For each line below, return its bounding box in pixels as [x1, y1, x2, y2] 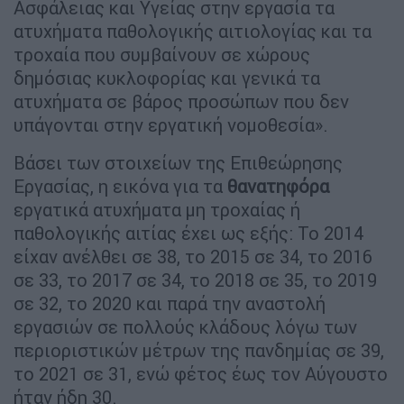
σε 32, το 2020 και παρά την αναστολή [14, 291, 326, 315]
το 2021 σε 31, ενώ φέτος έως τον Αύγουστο [14, 362, 388, 385]
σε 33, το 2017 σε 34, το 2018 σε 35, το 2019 [14, 268, 377, 291]
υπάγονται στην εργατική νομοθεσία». [14, 113, 328, 136]
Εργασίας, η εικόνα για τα [14, 174, 227, 197]
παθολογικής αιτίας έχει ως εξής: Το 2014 [14, 221, 363, 244]
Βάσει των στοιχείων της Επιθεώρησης [14, 151, 343, 174]
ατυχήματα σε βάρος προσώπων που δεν [14, 89, 349, 113]
